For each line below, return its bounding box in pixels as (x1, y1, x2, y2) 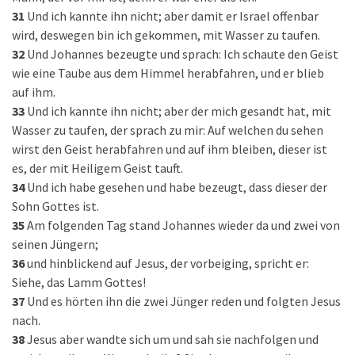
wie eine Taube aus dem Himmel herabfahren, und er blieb (12, 65, 324, 81)
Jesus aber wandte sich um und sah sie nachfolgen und (27, 331, 319, 347)
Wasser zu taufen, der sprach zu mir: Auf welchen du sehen (12, 122, 323, 138)
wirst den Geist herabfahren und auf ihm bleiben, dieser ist (12, 141, 327, 157)
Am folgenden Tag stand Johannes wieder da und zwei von (27, 217, 340, 233)
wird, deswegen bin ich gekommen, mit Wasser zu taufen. (12, 27, 320, 43)
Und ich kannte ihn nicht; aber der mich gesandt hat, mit (27, 103, 331, 119)
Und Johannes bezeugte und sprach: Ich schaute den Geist (27, 46, 338, 62)
